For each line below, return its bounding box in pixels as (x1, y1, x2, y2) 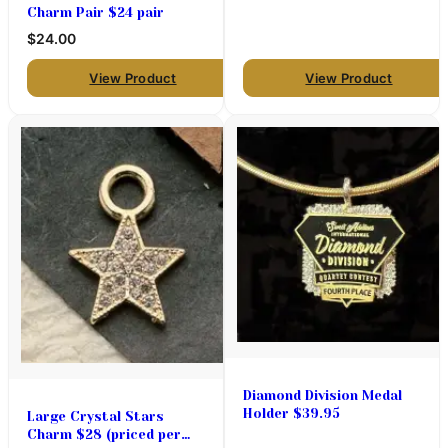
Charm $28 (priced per (27, 427, 76, 443)
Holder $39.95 (243, 406, 340, 421)
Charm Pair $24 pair (27, 4, 164, 20)
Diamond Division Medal (243, 388, 402, 403)
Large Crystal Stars (27, 409, 164, 425)
